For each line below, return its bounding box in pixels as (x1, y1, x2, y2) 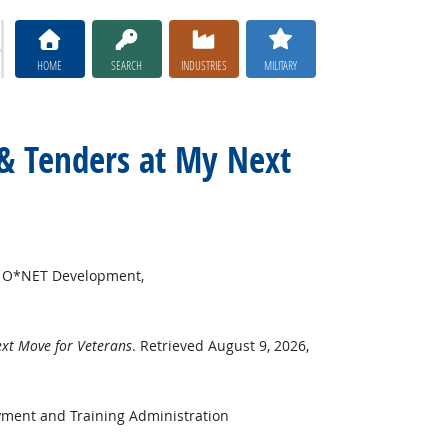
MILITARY (264, 56, 297, 73)
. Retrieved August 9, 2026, (131, 336, 309, 355)
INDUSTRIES (180, 56, 227, 73)
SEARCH (111, 56, 142, 73)
